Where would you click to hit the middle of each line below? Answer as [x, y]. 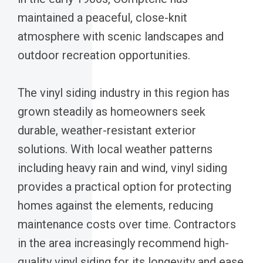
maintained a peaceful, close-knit [102, 17]
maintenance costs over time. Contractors [127, 224]
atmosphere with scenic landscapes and [121, 36]
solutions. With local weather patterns [115, 149]
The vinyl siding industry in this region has [124, 92]
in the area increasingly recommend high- [123, 243]
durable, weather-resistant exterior [107, 130]
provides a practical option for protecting [124, 186]
